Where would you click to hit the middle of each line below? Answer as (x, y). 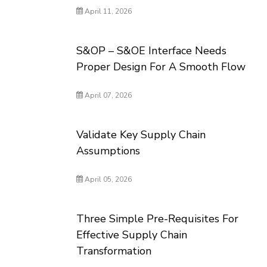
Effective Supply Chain (132, 235)
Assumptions (108, 151)
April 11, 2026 (108, 11)
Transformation (114, 251)
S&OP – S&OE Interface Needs (152, 51)
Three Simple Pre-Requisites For (158, 219)
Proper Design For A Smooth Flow (161, 67)
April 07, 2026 (108, 95)
